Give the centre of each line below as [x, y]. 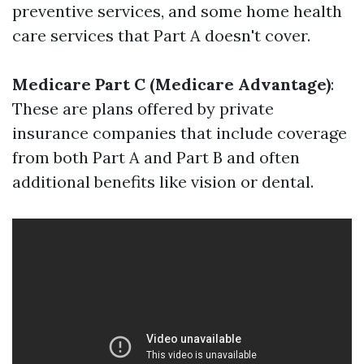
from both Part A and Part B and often [156, 157]
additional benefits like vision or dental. [163, 182]
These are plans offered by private [143, 108]
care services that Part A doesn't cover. [161, 35]
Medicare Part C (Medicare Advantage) [171, 84]
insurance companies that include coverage [180, 133]
